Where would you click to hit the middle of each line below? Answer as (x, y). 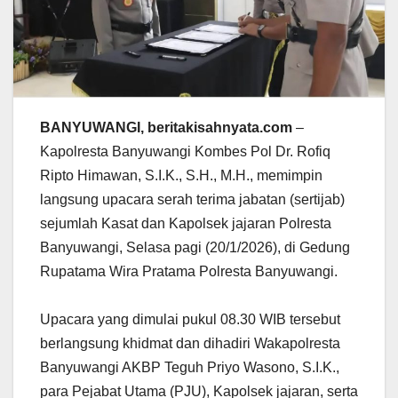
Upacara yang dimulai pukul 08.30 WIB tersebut (190, 319)
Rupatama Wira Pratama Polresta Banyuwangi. (189, 271)
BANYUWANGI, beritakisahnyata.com (168, 127)
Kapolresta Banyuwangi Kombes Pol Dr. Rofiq (185, 151)
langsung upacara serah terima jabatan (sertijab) (192, 199)
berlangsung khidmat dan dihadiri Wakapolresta (190, 343)
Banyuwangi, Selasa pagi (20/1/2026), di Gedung (195, 247)
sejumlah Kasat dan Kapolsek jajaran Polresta (186, 223)
